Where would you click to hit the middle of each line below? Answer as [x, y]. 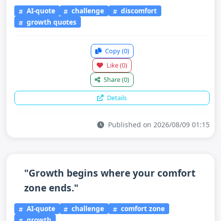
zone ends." [51, 187]
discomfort [138, 11]
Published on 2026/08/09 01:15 [158, 124]
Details [116, 97]
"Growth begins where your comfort [110, 173]
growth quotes [50, 22]
